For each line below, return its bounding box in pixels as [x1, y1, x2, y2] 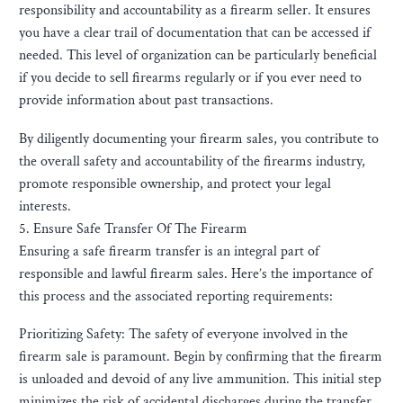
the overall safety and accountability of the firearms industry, [19, 151, 365, 171]
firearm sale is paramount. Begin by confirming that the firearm [19, 347, 382, 367]
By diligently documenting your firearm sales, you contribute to [19, 129, 379, 148]
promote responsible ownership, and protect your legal [19, 174, 331, 193]
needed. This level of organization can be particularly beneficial [19, 45, 377, 65]
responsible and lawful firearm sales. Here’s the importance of [19, 264, 372, 283]
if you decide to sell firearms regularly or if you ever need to [19, 67, 362, 87]
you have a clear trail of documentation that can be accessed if [19, 22, 371, 42]
